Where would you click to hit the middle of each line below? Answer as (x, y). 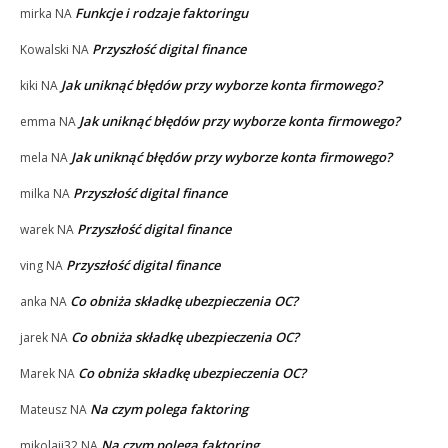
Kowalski (44, 49)
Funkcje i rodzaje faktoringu (161, 12)
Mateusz (43, 409)
